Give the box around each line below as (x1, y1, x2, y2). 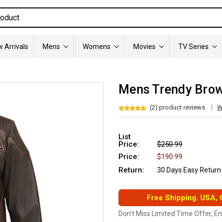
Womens (83, 43, 111, 51)
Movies (133, 43, 156, 51)
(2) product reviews (150, 103, 205, 111)
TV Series (178, 43, 209, 51)
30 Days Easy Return (157, 166, 221, 174)
